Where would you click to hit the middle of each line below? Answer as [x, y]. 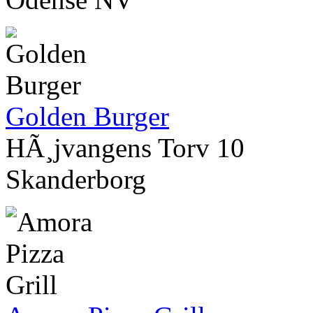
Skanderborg [76, 180]
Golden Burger [87, 117]
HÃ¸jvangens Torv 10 [125, 148]
